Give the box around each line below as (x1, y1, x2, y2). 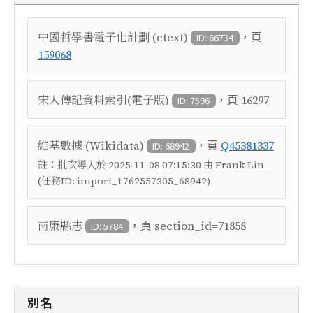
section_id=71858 (154, 218, 246, 233)
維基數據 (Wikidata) (38, 138, 144, 153)
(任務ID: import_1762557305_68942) (38, 174, 210, 188)
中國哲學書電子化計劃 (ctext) (38, 29, 188, 45)
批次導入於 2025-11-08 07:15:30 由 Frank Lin (57, 158, 264, 172)
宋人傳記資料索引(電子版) (38, 92, 169, 108)
